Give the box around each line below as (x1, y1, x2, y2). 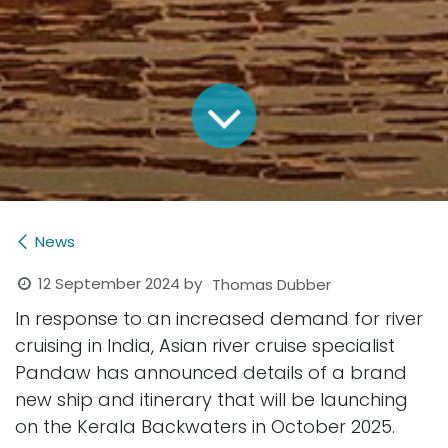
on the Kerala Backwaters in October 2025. (15, 414, 400, 440)
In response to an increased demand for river (15, 306, 423, 332)
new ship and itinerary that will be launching (15, 387, 408, 413)
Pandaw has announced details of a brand (15, 360, 407, 386)
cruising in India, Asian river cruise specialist (15, 333, 395, 359)
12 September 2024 (38, 273, 181, 295)
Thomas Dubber (212, 273, 332, 295)
